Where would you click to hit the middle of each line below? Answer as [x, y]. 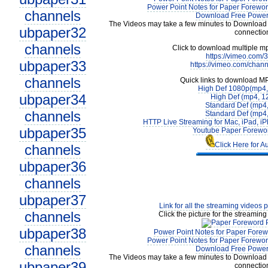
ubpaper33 [52, 66]
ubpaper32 [52, 33]
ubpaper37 [52, 200]
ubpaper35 [52, 133]
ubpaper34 [52, 100]
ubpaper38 [52, 234]
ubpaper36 [52, 167]
